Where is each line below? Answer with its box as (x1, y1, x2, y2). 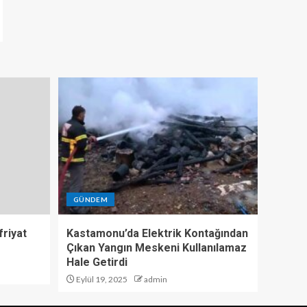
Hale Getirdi (66, 256, 127, 269)
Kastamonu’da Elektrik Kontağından (66, 227, 248, 241)
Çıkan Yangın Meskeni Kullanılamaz (66, 241, 247, 255)
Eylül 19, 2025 (75, 274, 127, 285)
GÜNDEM (73, 195, 108, 204)
